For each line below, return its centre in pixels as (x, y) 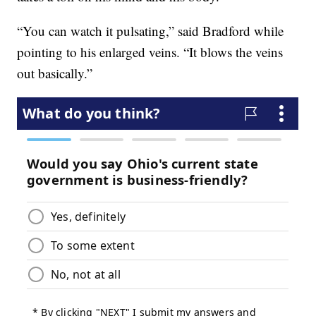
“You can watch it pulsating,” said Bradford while (151, 31)
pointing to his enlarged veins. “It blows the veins (150, 52)
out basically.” (55, 73)
